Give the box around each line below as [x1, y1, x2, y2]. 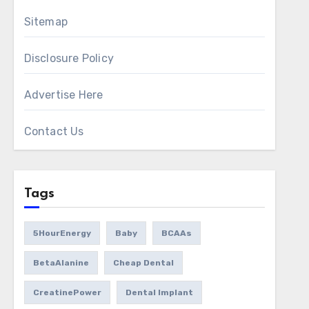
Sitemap [23, 15, 68, 28]
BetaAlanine [32, 258, 89, 268]
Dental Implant [125, 288, 193, 297]
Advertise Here [23, 88, 103, 101]
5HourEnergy [32, 228, 91, 238]
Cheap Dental [112, 258, 174, 268]
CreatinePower [32, 288, 101, 297]
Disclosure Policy [23, 52, 114, 65]
